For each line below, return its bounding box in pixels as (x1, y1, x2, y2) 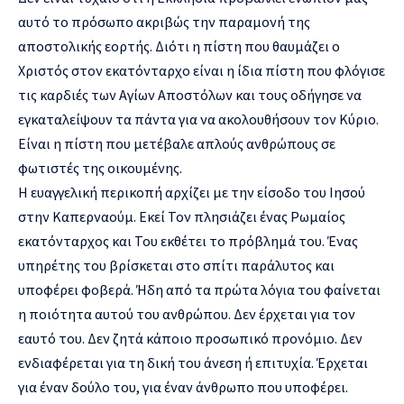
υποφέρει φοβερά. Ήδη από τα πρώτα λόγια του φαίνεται (18, 280, 381, 298)
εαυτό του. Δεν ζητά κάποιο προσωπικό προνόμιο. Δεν (18, 328, 363, 347)
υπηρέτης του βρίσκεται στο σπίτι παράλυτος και (18, 255, 335, 274)
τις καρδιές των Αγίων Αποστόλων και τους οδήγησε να (18, 85, 362, 104)
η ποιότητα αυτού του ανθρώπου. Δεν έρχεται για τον (18, 304, 355, 323)
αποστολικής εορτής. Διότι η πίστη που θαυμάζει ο (18, 36, 340, 55)
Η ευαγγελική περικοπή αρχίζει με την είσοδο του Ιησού (18, 182, 365, 201)
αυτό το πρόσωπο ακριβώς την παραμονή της (18, 12, 310, 31)
